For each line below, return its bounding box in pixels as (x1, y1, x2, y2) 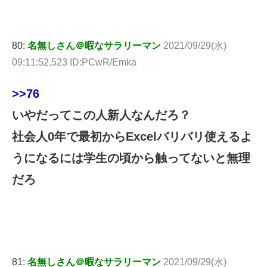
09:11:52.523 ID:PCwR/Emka (12, 57, 136, 68)
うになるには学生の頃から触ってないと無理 (12, 151, 250, 165)
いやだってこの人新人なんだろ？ (12, 108, 191, 122)
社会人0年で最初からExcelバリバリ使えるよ (12, 130, 252, 144)
